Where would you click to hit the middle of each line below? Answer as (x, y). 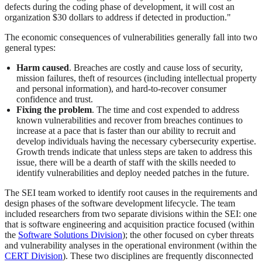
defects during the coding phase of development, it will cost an (120, 7)
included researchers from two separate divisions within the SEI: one (131, 214)
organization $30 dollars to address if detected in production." (118, 18)
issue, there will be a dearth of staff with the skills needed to (126, 163)
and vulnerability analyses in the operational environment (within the (131, 246)
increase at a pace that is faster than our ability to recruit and (126, 131)
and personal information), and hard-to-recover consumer (121, 89)
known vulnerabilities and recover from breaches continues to (130, 120)
